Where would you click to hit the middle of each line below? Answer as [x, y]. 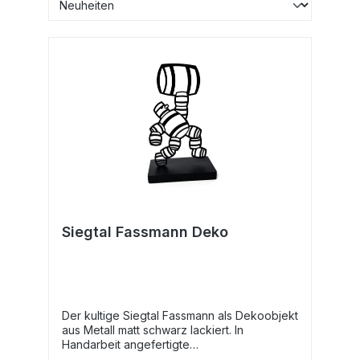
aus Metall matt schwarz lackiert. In [153, 329]
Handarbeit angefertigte [126, 344]
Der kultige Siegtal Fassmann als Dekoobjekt [180, 315]
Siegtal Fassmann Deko [145, 231]
